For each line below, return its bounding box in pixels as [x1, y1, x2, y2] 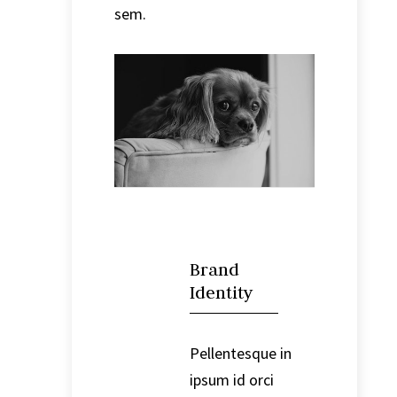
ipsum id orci [189, 370, 274, 391]
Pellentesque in [189, 343, 292, 364]
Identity [189, 281, 253, 304]
